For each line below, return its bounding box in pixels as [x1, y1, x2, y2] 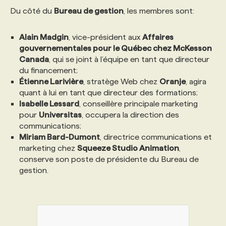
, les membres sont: [124, 6, 194, 15]
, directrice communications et [100, 132, 212, 141]
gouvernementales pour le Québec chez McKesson [19, 43, 212, 52]
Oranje [159, 77, 186, 86]
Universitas [39, 110, 82, 119]
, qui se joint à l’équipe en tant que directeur [49, 54, 209, 64]
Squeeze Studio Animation [77, 143, 179, 152]
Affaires [142, 32, 174, 41]
